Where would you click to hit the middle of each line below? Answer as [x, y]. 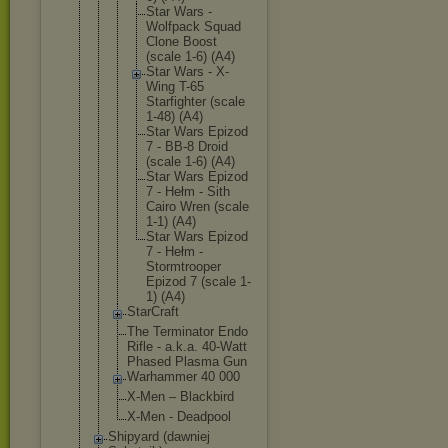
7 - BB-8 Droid [187, 146]
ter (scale [218, 101]
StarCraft [153, 311]
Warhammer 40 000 [183, 376]
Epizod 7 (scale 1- [198, 281]
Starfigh [168, 101]
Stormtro [171, 266]
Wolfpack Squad [193, 26]
